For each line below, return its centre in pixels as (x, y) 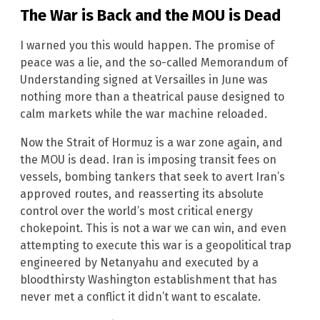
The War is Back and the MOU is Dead (150, 15)
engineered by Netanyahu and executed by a (139, 262)
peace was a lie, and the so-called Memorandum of (154, 62)
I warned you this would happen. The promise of (147, 45)
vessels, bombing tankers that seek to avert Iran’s (152, 176)
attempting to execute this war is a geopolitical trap (156, 245)
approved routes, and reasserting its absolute (142, 194)
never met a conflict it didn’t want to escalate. (140, 296)
